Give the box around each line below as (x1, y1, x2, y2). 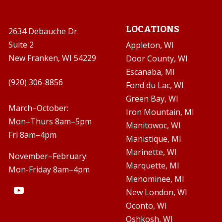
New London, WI (125, 187, 187, 198)
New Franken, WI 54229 (8, 53, 97, 63)
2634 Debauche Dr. (8, 26, 79, 37)
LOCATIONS (125, 24, 179, 35)
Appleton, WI (125, 40, 174, 51)
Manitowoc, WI (125, 120, 181, 131)
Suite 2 (8, 39, 34, 50)
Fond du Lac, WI (125, 80, 184, 91)
